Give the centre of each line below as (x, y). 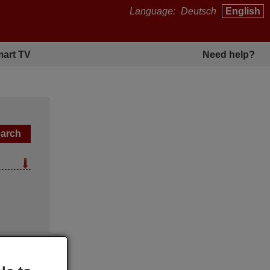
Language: (154, 11)
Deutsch (199, 11)
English (243, 11)
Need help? (229, 54)
